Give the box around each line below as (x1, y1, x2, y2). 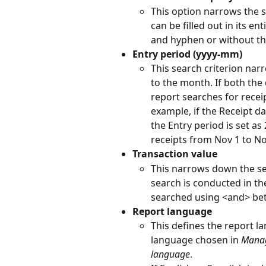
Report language (132, 204, 212, 218)
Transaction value (132, 147, 217, 161)
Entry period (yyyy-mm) (132, 47, 242, 61)
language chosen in (151, 233, 241, 246)
